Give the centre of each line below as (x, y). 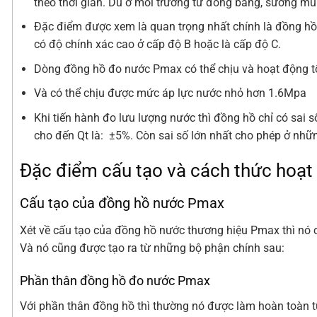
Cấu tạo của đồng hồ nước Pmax (122, 203)
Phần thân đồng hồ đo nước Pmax (115, 281)
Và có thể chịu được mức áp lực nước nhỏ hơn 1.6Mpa (170, 93)
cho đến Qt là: (70, 136)
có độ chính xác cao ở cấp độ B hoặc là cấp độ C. (157, 45)
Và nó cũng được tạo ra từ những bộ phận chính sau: (152, 248)
